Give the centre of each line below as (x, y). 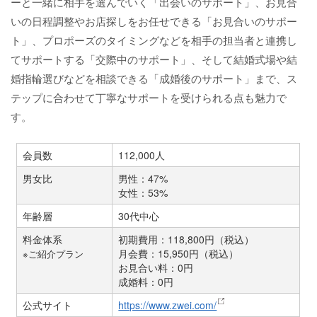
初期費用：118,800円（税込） (186, 240)
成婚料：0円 (146, 282)
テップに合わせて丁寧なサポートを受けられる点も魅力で (149, 98)
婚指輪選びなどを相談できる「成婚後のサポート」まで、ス (154, 79)
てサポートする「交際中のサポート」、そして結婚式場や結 (154, 59)
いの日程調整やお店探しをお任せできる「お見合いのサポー (154, 21)
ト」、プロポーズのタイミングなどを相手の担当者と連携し (154, 40)
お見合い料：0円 (156, 268)
